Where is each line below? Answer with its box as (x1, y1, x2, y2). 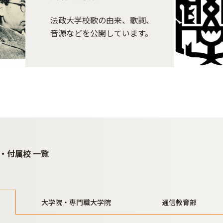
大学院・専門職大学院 (41, 197, 111, 207)
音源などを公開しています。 (50, 27, 153, 39)
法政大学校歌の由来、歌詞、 (50, 14, 154, 26)
